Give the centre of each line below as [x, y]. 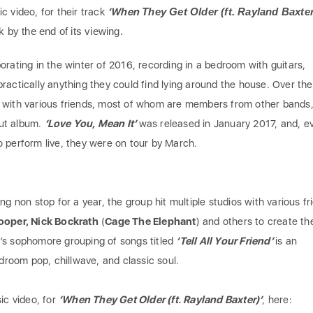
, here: [277, 300]
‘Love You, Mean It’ [92, 124]
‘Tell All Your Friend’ [226, 241]
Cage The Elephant [151, 221]
